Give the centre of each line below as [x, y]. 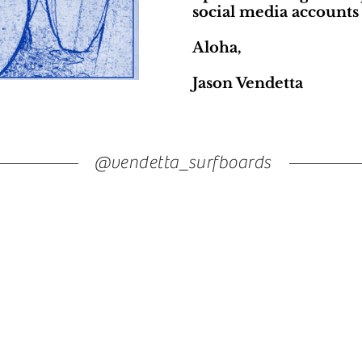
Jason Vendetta [248, 84]
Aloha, [219, 48]
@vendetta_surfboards [182, 163]
